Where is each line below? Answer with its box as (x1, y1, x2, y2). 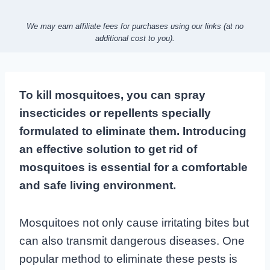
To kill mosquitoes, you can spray (19, 88, 206, 101)
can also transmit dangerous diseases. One (19, 234, 245, 247)
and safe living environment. (19, 178, 176, 192)
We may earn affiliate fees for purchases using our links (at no (27, 21, 243, 31)
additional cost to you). (95, 33, 175, 43)
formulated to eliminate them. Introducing (19, 124, 246, 137)
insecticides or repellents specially (19, 106, 211, 119)
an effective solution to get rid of (19, 142, 197, 155)
